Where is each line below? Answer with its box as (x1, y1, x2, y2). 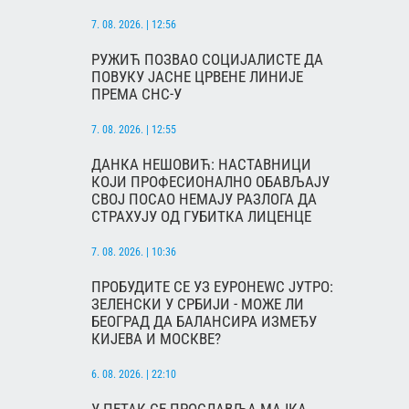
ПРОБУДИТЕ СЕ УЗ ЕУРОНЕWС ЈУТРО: (91, 278, 333, 297)
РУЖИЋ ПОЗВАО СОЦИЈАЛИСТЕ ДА (91, 50, 323, 69)
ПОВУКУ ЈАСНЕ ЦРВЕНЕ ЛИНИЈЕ (91, 68, 303, 87)
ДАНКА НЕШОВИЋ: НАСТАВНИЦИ (91, 155, 311, 174)
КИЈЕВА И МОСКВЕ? (91, 330, 221, 349)
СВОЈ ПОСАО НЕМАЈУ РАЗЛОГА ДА (91, 190, 317, 209)
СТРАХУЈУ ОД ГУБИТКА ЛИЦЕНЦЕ (91, 207, 311, 226)
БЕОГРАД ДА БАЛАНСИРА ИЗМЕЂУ (91, 312, 317, 331)
